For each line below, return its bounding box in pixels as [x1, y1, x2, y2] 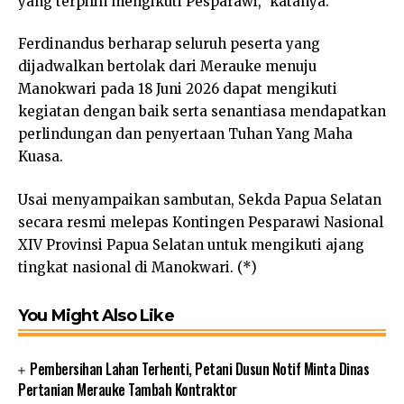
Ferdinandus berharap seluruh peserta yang [18, 35, 320, 53]
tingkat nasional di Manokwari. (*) [18, 258, 257, 276]
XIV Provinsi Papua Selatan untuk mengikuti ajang [18, 235, 364, 253]
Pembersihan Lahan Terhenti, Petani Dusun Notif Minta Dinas [30, 357, 370, 380]
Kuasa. [18, 148, 63, 166]
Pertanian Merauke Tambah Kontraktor [18, 378, 237, 400]
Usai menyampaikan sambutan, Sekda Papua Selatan [18, 190, 381, 208]
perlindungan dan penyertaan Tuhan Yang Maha [18, 125, 353, 143]
